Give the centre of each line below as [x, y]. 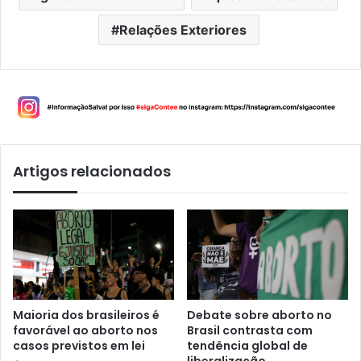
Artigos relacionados [92, 171]
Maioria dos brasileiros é [86, 315]
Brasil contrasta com [250, 331]
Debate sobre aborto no [259, 315]
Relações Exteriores [183, 30]
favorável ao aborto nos [85, 331]
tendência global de [247, 346]
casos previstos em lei [79, 346]
